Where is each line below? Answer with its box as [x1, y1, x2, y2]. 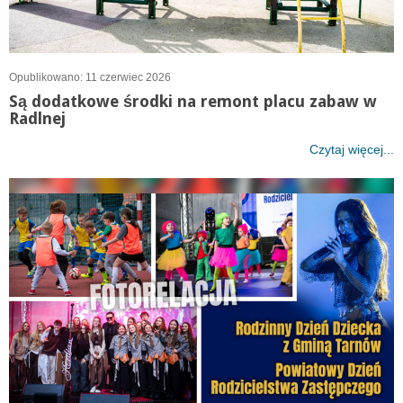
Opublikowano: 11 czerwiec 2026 [9, 71, 171, 85]
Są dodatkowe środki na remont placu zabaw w [9, 92, 377, 112]
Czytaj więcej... [309, 142, 394, 157]
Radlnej [9, 109, 66, 129]
